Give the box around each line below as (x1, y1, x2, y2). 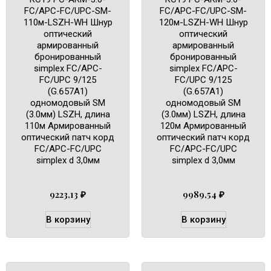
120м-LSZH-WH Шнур (158, 16, 248, 28)
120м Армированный (160, 120, 246, 131)
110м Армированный (25, 120, 111, 131)
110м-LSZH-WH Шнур (23, 16, 113, 28)
